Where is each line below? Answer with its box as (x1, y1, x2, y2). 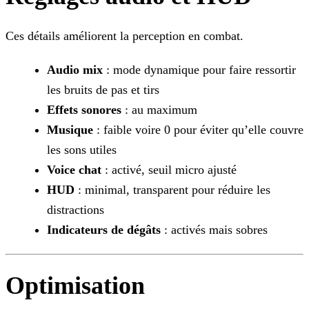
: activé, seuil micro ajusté (101, 163, 237, 177)
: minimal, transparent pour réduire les (74, 183, 270, 197)
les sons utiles (47, 143, 117, 157)
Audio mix (47, 63, 103, 77)
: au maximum (121, 103, 197, 117)
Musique (47, 123, 93, 137)
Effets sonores (47, 103, 121, 117)
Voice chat (47, 163, 101, 177)
